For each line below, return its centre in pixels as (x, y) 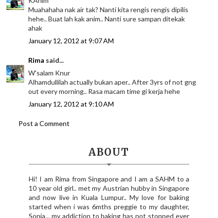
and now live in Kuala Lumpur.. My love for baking (109, 198)
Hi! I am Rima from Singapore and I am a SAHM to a (109, 179)
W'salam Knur (49, 73)
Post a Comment (44, 124)
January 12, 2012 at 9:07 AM (71, 41)
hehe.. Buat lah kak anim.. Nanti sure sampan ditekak (107, 19)
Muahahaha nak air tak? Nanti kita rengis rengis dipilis (109, 10)
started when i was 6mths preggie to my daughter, (109, 207)
